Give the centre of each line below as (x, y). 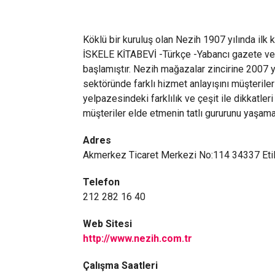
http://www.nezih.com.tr (137, 238)
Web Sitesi (107, 224)
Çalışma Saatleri (120, 265)
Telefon (101, 182)
